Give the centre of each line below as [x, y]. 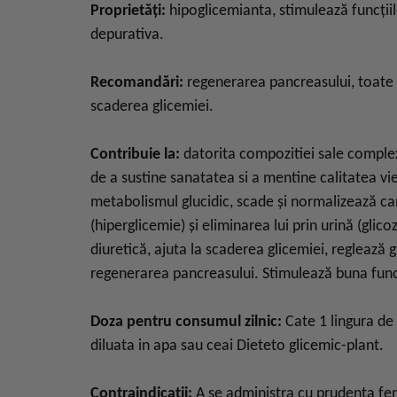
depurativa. [127, 35]
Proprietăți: [128, 11]
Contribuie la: [135, 155]
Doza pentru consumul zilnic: [186, 322]
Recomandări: [137, 83]
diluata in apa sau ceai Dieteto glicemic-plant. [237, 346]
